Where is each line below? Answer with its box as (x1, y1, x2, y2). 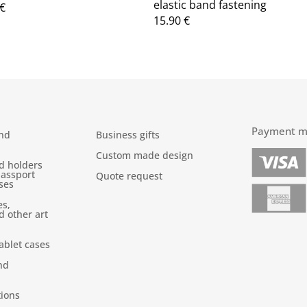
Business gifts (96, 127, 160, 141)
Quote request (96, 169, 163, 182)
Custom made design (96, 148, 194, 162)
